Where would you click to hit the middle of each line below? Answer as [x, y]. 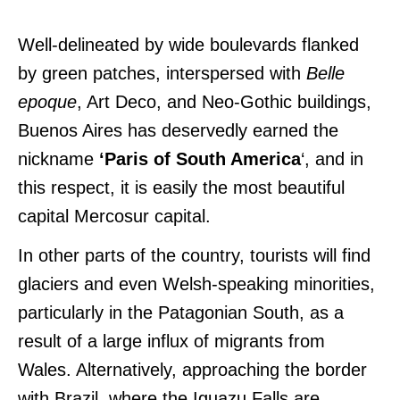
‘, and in [332, 158]
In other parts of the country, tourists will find [194, 255]
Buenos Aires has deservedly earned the [178, 130]
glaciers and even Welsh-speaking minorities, [196, 283]
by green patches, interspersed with [162, 73]
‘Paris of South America [200, 158]
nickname [58, 158]
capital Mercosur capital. [114, 216]
